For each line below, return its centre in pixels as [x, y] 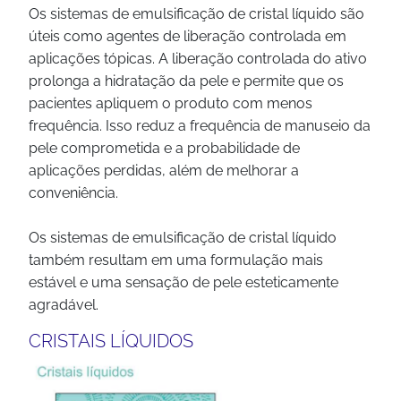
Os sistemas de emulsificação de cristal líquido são [196, 14]
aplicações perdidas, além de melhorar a [164, 171]
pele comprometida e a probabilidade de [164, 148]
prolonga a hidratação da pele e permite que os [186, 81]
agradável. [64, 305]
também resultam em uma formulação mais [176, 260]
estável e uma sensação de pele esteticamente [183, 282]
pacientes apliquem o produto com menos [171, 103]
